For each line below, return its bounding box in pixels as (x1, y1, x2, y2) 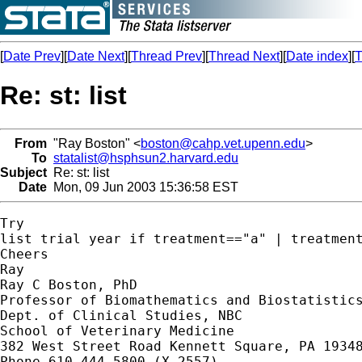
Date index (286, 49, 348, 63)
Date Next (67, 49, 124, 63)
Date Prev (3, 49, 61, 63)
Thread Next (208, 49, 280, 63)
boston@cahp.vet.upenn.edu (141, 136, 305, 150)
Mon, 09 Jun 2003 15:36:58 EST (47, 179, 238, 194)
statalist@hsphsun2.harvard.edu (53, 150, 238, 165)
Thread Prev (131, 49, 202, 63)
